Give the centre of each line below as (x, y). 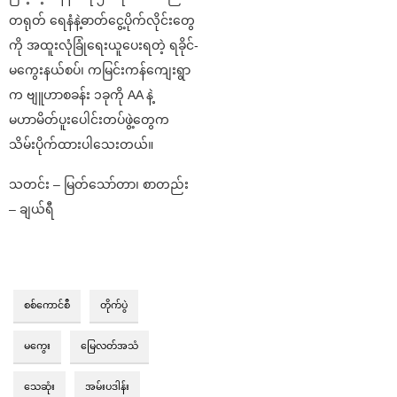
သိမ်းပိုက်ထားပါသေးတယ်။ (81, 145)
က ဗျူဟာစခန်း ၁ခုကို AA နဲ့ (81, 95)
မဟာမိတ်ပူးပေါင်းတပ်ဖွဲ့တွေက (89, 120)
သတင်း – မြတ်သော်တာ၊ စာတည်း (99, 185)
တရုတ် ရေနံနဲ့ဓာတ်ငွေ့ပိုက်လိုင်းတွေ (102, 21)
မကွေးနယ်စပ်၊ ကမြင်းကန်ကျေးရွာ (100, 70)
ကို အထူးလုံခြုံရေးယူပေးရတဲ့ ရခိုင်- (104, 46)
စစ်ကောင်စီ (47, 305)
